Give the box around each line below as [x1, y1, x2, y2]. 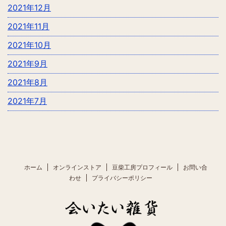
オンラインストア [52, 163, 101, 172]
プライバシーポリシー [91, 174, 152, 182]
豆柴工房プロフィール [111, 163, 173, 172]
